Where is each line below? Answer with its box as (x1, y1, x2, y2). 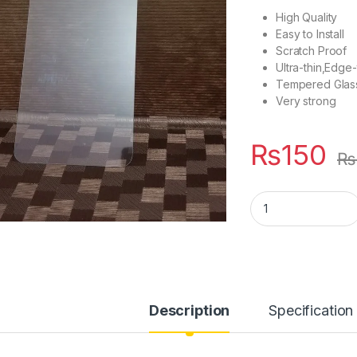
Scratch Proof (276, 44, 347, 58)
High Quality (276, 10, 338, 25)
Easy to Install (276, 27, 344, 41)
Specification (269, 302, 354, 320)
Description (148, 302, 230, 320)
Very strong (276, 94, 336, 108)
